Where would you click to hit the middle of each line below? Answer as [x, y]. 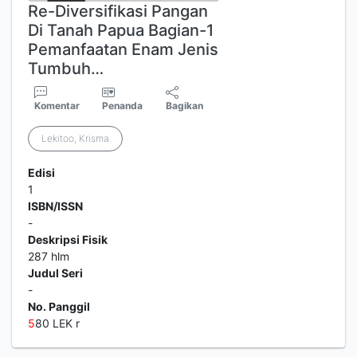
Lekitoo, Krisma [75, 138]
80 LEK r [57, 323]
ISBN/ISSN [55, 206]
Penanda [123, 106]
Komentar [57, 106]
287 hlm [49, 256]
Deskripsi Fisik [68, 239]
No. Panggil [59, 306]
